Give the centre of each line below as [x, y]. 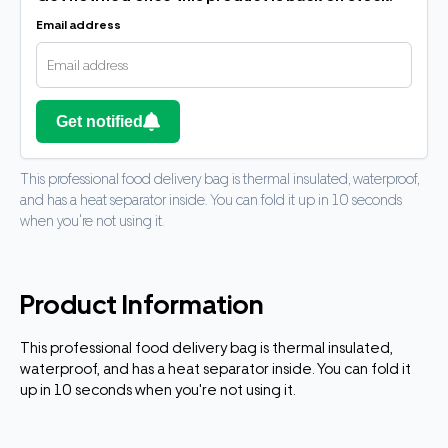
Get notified [99, 121]
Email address [78, 24]
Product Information [142, 305]
